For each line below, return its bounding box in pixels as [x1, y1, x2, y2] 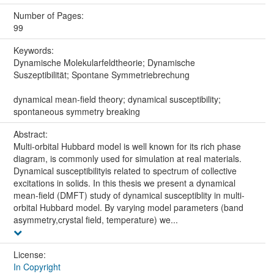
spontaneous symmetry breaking [13, 105, 140, 117]
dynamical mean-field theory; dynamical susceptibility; [13, 92, 221, 105]
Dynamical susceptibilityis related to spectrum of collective [13, 164, 237, 177]
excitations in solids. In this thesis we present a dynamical [13, 176, 235, 189]
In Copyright [13, 260, 61, 273]
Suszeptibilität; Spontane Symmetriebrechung [13, 68, 190, 81]
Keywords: [13, 43, 56, 56]
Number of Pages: [13, 9, 86, 21]
